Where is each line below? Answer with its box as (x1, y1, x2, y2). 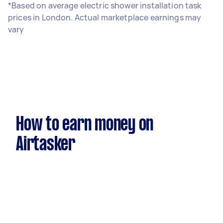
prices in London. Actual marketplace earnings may (8, 12, 202, 23)
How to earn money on (16, 116, 153, 134)
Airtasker (16, 136, 75, 154)
